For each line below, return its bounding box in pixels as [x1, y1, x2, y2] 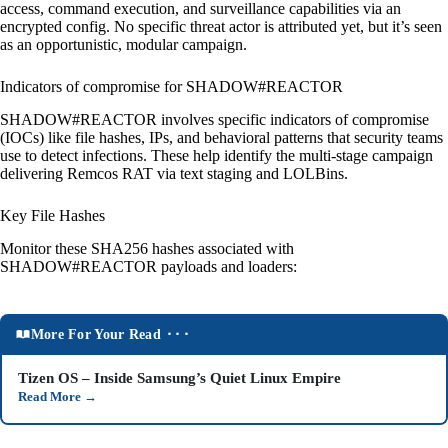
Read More [18, 390, 84, 405]
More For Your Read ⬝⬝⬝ [30, 326, 190, 342]
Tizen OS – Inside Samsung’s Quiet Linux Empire [18, 370, 341, 387]
